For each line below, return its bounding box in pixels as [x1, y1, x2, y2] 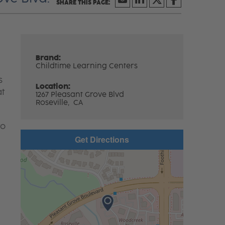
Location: [36, 82, 71, 91]
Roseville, [36, 98, 72, 107]
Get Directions [74, 133, 129, 145]
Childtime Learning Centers [36, 61, 138, 70]
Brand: [36, 53, 61, 62]
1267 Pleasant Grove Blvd [36, 90, 125, 99]
